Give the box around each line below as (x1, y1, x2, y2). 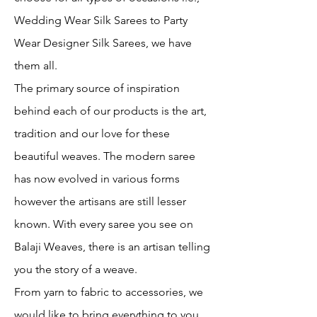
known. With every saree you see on (14, 217, 193, 231)
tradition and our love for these (14, 126, 170, 140)
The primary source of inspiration (14, 81, 180, 95)
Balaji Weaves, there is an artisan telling (14, 239, 210, 253)
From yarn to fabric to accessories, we (14, 284, 203, 299)
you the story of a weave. (14, 262, 137, 276)
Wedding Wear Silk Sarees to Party (14, 13, 188, 27)
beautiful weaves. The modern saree (14, 149, 195, 163)
